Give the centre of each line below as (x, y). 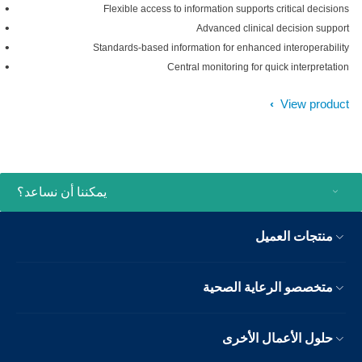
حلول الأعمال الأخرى (286, 338)
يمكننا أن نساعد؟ (70, 192)
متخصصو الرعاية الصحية (276, 287)
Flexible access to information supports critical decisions (234, 9)
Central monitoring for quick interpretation (266, 67)
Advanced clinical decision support (281, 28)
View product (323, 104)
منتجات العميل (302, 236)
